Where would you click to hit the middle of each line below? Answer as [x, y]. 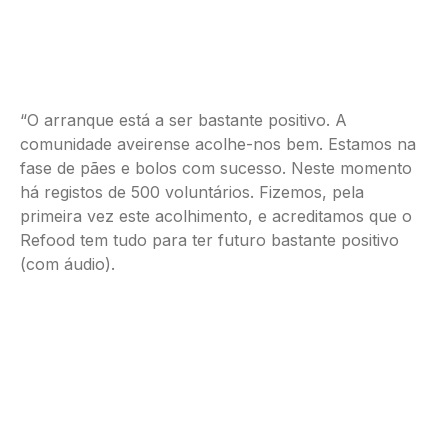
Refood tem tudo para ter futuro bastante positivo [209, 240]
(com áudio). [67, 264]
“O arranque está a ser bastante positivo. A [183, 120]
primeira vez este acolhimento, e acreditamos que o [216, 216]
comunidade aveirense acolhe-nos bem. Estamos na [218, 144]
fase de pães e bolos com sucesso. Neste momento [216, 168]
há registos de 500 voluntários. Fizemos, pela [192, 192]
